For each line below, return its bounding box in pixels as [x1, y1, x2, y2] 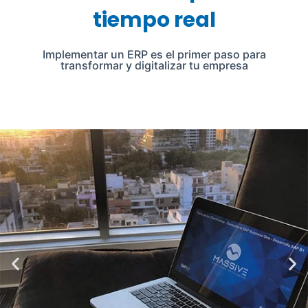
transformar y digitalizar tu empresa [60, 58, 248, 72]
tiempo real [92, 5, 216, 34]
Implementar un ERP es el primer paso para [42, 47, 266, 61]
